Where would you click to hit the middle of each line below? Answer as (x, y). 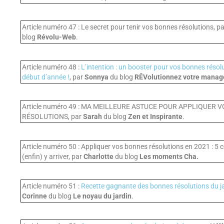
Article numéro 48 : (51, 67)
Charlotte (98, 156)
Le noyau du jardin (102, 196)
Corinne (34, 196)
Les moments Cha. (169, 156)
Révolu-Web (56, 37)
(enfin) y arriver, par (52, 156)
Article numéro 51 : (51, 186)
